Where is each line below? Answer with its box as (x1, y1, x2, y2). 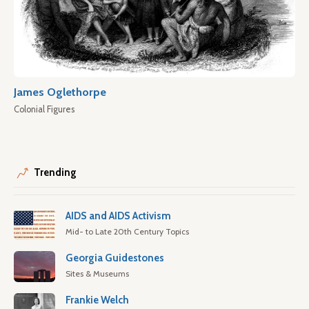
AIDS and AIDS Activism (66, 210, 171, 222)
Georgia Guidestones (66, 252, 164, 264)
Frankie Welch (66, 294, 129, 306)
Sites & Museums (66, 268, 129, 279)
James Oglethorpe (14, 85, 106, 99)
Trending (34, 166, 77, 179)
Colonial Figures (14, 104, 74, 114)
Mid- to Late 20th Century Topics (66, 226, 189, 237)
